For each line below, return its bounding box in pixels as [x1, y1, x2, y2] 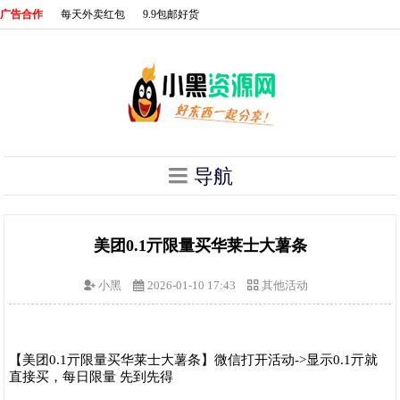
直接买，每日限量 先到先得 [9, 369, 174, 384]
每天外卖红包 [61, 8, 125, 21]
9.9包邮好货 [143, 8, 199, 21]
